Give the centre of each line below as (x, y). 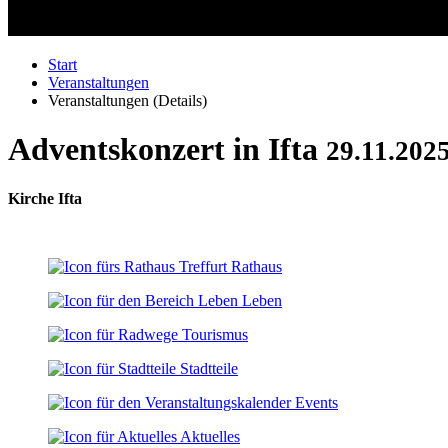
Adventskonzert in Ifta (167, 149)
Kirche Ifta (45, 198)
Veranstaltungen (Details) (127, 100)
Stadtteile (209, 368)
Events (316, 402)
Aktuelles (210, 436)
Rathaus (256, 266)
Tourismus (215, 334)
